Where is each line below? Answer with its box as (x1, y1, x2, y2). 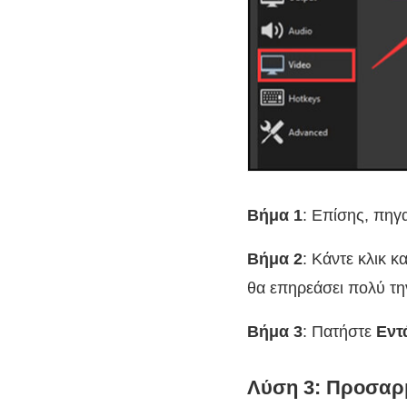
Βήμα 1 (247, 206, 303, 225)
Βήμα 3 (247, 323, 303, 342)
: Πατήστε (303, 323, 376, 342)
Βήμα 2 (247, 250, 303, 269)
